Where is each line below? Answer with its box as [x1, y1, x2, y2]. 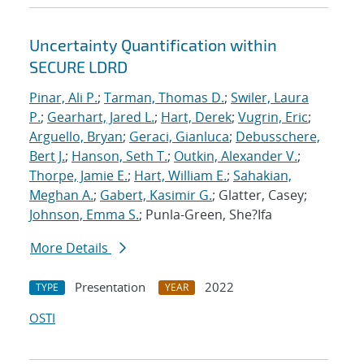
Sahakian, [233, 167, 292, 185]
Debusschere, [236, 128, 320, 146]
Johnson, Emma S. [29, 206, 139, 224]
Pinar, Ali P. [29, 89, 97, 107]
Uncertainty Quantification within [29, 35, 277, 55]
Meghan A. [29, 186, 93, 205]
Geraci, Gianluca [129, 128, 229, 146]
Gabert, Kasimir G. [100, 186, 212, 205]
